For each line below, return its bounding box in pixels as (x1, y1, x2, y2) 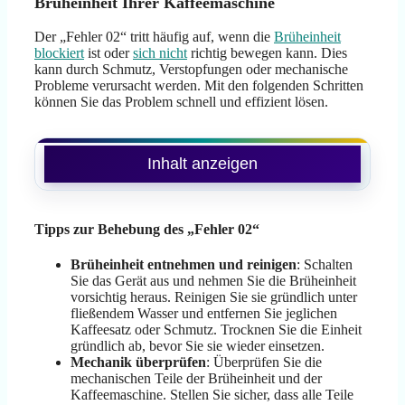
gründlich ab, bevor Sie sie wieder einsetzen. (71, 338, 325, 354)
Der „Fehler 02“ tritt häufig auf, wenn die (34, 29, 274, 44)
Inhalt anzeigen (147, 155, 258, 173)
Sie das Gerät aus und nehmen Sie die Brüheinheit (71, 273, 356, 289)
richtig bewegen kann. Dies (187, 45, 347, 61)
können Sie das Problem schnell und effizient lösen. (34, 94, 328, 109)
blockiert (34, 45, 84, 61)
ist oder (84, 45, 133, 61)
